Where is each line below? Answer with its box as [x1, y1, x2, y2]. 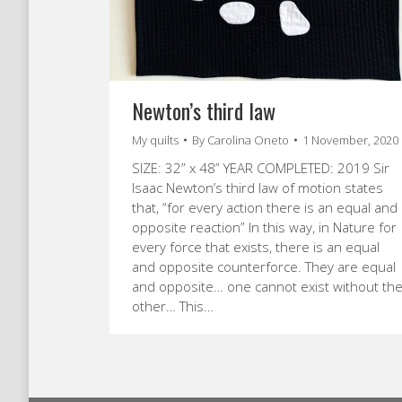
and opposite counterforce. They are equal [132, 257, 396, 275]
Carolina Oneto [207, 131, 289, 148]
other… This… [132, 296, 214, 315]
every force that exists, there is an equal [132, 237, 380, 256]
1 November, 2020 [302, 131, 398, 148]
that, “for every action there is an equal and [132, 197, 398, 216]
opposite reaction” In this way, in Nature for [132, 217, 397, 236]
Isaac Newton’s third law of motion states [132, 178, 383, 197]
